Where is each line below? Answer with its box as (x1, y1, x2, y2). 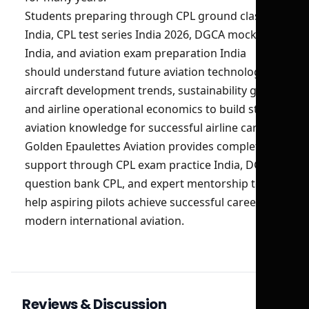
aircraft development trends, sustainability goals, (25, 83, 281, 98)
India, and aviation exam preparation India (25, 46, 246, 61)
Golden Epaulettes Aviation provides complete (25, 139, 266, 154)
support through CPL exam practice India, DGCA (25, 157, 276, 172)
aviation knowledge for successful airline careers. (25, 120, 283, 135)
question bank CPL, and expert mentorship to (25, 176, 262, 191)
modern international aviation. (25, 213, 184, 228)
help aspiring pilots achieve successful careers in (25, 195, 279, 210)
